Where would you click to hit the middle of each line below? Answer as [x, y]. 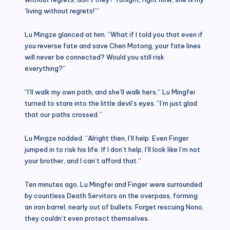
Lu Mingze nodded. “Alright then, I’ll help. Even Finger [107, 138]
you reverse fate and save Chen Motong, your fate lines [113, 45]
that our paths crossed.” [63, 114]
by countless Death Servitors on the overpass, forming [111, 195]
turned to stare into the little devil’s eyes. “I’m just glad [111, 103]
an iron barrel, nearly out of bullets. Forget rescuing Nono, [114, 207]
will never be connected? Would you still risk [94, 57]
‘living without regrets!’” [62, 11]
